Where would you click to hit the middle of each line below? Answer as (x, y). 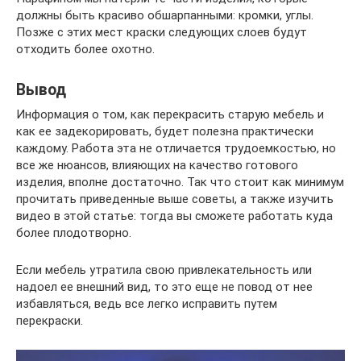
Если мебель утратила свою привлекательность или (164, 270)
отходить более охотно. (85, 49)
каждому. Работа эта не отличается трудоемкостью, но (176, 148)
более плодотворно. (74, 232)
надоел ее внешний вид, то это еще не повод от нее (164, 286)
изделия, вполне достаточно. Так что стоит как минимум (180, 182)
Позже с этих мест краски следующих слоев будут (162, 32)
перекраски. (50, 320)
